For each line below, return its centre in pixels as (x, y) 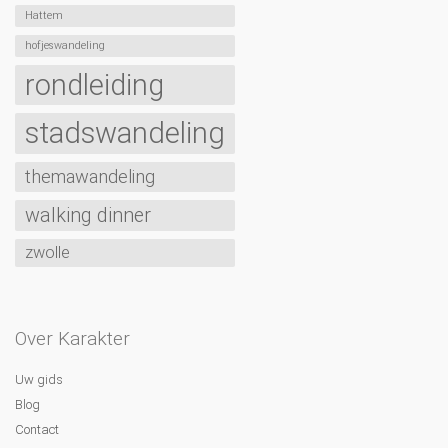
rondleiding (94, 85)
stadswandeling (125, 133)
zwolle (47, 252)
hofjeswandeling (65, 45)
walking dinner (88, 215)
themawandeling (90, 176)
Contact (37, 429)
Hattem (44, 15)
